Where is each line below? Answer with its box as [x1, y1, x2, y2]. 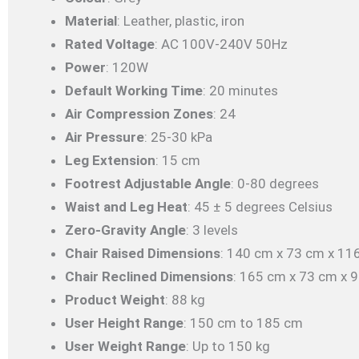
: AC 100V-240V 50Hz [155, 36, 288, 53]
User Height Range [65, 315, 184, 332]
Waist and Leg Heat [65, 199, 188, 216]
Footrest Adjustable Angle [65, 175, 231, 192]
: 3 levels [186, 222, 238, 239]
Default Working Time [65, 83, 203, 99]
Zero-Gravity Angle [65, 222, 186, 239]
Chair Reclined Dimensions [65, 268, 233, 285]
